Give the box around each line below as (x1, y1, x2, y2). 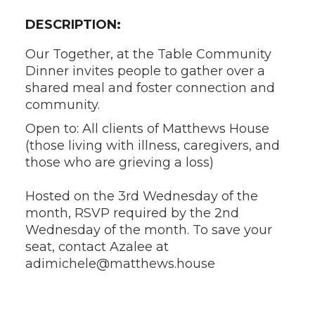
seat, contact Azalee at (25, 238, 169, 255)
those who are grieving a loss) (25, 154, 214, 170)
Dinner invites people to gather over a (25, 63, 265, 79)
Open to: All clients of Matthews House (25, 120, 269, 136)
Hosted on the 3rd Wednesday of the (25, 188, 258, 204)
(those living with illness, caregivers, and (25, 137, 280, 153)
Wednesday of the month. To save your (25, 221, 272, 238)
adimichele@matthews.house (25, 255, 215, 271)
